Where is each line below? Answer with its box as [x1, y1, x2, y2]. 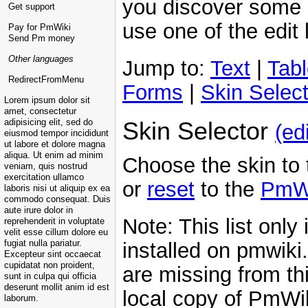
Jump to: [122, 56, 210, 80]
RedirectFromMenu [8, 75, 84, 85]
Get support [8, 2, 55, 12]
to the [195, 177, 261, 201]
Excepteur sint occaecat [4, 250, 101, 260]
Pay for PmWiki [8, 23, 71, 33]
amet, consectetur [4, 107, 76, 117]
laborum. [4, 294, 38, 304]
